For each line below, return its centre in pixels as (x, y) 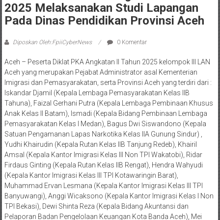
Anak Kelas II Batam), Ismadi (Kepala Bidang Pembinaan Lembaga (106, 114)
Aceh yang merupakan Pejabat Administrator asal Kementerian (101, 72)
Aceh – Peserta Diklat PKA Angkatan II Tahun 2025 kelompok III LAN (107, 62)
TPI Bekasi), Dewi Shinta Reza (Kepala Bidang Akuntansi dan (96, 206)
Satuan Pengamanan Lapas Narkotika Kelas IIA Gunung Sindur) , (103, 134)
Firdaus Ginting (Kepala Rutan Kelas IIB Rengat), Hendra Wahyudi (103, 165)
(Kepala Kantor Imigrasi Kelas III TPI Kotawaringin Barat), (91, 176)
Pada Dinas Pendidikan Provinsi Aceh (104, 21)
